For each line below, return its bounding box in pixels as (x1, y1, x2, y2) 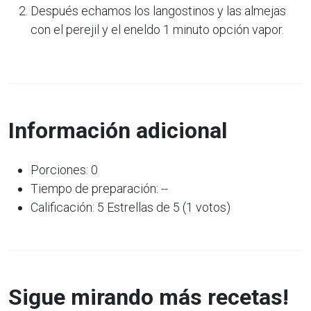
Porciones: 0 (31, 162, 98, 177)
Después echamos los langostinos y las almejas (31, 3, 286, 18)
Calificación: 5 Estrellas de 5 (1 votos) (31, 199, 230, 215)
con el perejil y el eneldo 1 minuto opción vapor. (31, 22, 284, 37)
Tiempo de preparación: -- (31, 180, 168, 196)
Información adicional (8, 117, 227, 144)
